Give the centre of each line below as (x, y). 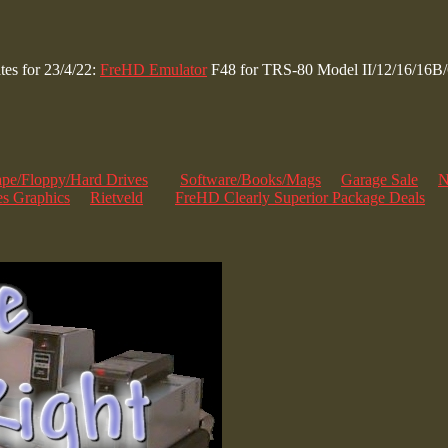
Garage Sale (379, 179)
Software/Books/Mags (250, 179)
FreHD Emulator (153, 69)
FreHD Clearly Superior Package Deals (300, 197)
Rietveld (116, 197)
